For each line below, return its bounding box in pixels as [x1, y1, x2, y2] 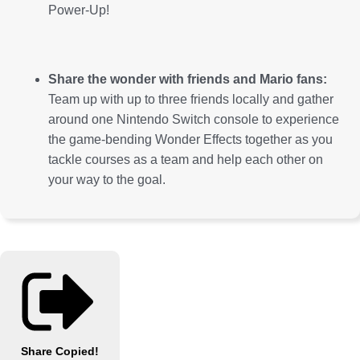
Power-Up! [48, 3, 109, 18]
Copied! [55, 345, 99, 358]
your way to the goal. [48, 173, 166, 187]
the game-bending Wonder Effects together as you [48, 133, 333, 147]
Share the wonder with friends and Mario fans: [48, 72, 327, 87]
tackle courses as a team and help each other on [48, 153, 323, 167]
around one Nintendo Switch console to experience [48, 112, 339, 127]
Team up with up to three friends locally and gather [48, 92, 333, 107]
